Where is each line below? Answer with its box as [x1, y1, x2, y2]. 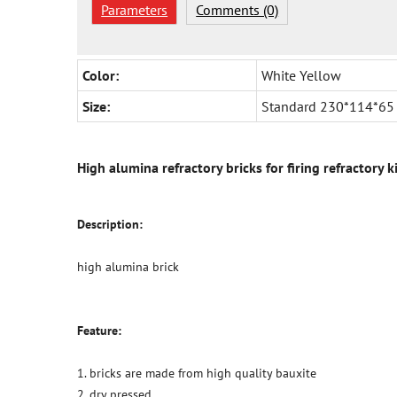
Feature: [77, 323, 121, 339]
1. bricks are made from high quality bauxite [77, 365, 316, 382]
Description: [77, 216, 143, 233]
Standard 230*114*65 [261, 97, 394, 116]
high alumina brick [77, 259, 179, 276]
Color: [82, 66, 119, 85]
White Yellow [261, 66, 341, 85]
